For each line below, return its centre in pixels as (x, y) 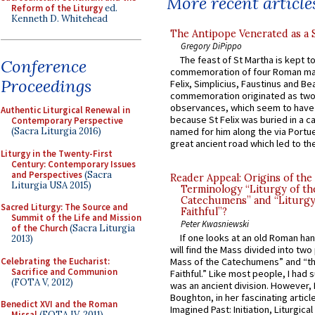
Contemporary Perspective (67, 121)
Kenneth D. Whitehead (59, 18)
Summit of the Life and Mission (76, 218)
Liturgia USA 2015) (51, 185)
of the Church (39, 228)
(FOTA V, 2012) (42, 282)
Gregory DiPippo (211, 45)
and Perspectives (47, 174)
